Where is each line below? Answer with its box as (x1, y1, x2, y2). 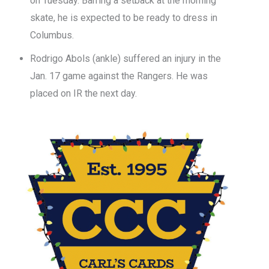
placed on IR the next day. (30, 87, 137, 99)
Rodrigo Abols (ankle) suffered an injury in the (30, 52, 221, 64)
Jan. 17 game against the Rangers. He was (30, 70, 208, 82)
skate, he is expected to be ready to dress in (30, 11, 217, 23)
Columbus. (30, 29, 74, 41)
